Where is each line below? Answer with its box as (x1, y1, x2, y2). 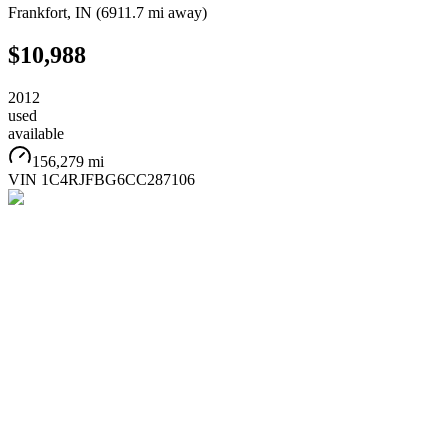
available (8, 124, 64, 142)
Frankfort (8, 3, 67, 21)
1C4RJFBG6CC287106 (41, 170, 195, 188)
